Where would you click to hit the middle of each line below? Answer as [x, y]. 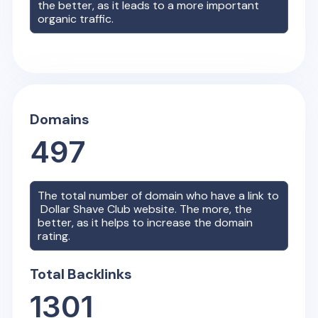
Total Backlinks [81, 274]
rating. [54, 236]
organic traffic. [76, 19]
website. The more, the [192, 209]
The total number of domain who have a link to [159, 196]
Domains [60, 119]
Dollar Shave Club [86, 209]
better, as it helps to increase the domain [146, 223]
